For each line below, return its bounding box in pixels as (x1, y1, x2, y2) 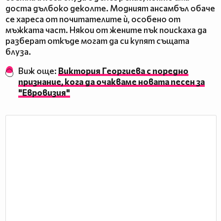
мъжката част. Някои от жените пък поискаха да (5, 25, 207, 36)
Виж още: (18, 66, 59, 76)
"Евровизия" (18, 87, 71, 98)
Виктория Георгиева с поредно (58, 66, 189, 76)
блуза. (5, 46, 31, 57)
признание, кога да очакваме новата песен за (18, 76, 205, 87)
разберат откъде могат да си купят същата (5, 36, 189, 46)
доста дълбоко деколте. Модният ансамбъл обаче (5, 3, 215, 14)
